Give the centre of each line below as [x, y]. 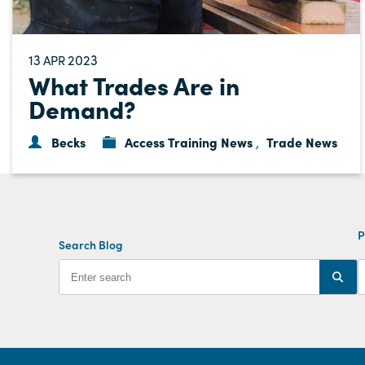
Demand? [82, 109]
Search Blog [91, 245]
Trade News [302, 142]
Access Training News [189, 142]
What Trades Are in [134, 85]
